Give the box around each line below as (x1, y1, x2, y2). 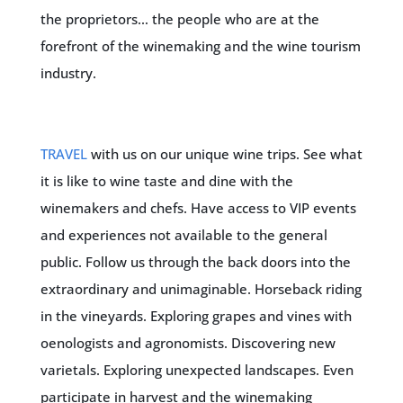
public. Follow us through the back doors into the (40, 253, 351, 271)
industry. (40, 64, 96, 82)
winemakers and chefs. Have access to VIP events (40, 199, 356, 217)
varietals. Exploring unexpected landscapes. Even (40, 361, 354, 379)
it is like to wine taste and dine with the (40, 172, 293, 190)
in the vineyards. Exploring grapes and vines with (40, 307, 352, 325)
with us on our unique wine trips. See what (86, 145, 363, 163)
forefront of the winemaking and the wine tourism (40, 37, 361, 55)
